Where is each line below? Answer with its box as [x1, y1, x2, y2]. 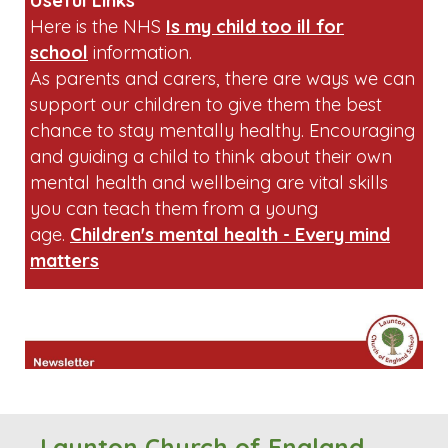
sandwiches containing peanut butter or [30, 5, 363, 29]
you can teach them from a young [30, 301, 318, 325]
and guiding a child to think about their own [30, 249, 392, 273]
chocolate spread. [30, 31, 181, 55]
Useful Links [30, 93, 135, 117]
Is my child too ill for [166, 119, 344, 143]
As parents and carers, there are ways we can [30, 171, 415, 195]
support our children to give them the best [30, 197, 382, 221]
